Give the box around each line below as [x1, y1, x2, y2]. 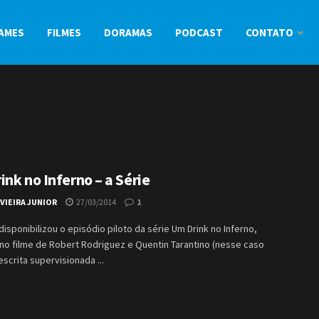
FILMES [47, 26, 81, 39]
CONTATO [246, 26, 293, 39]
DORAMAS [104, 26, 152, 39]
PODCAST [175, 26, 223, 39]
